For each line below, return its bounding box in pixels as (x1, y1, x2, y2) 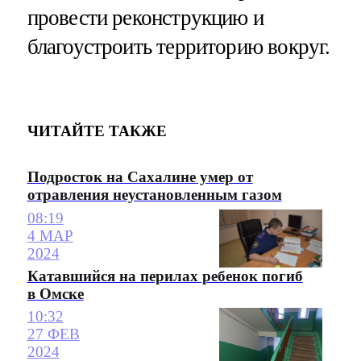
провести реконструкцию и (27, 6, 264, 31)
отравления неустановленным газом (27, 186, 282, 204)
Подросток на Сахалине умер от (27, 168, 253, 186)
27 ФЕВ (27, 326, 80, 343)
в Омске (27, 284, 84, 302)
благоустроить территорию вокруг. (27, 35, 330, 60)
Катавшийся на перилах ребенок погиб (27, 267, 303, 284)
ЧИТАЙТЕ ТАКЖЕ (27, 122, 167, 139)
